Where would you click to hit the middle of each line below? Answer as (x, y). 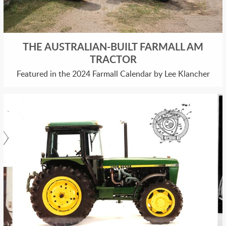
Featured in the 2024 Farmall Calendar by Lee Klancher (113, 74)
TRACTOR (113, 59)
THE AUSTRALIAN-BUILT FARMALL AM (113, 47)
